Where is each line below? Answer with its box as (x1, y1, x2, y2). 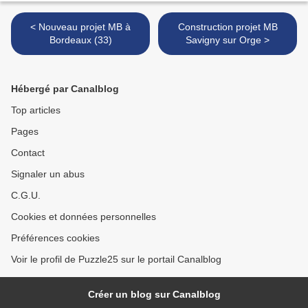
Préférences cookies (11, 232, 100, 244)
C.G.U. (11, 190, 41, 201)
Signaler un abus (11, 168, 85, 180)
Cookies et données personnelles (11, 211, 156, 223)
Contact (11, 147, 45, 159)
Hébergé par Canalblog (11, 83, 119, 95)
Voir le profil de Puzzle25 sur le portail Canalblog (11, 254, 221, 265)
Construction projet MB (177, 21, 278, 33)
